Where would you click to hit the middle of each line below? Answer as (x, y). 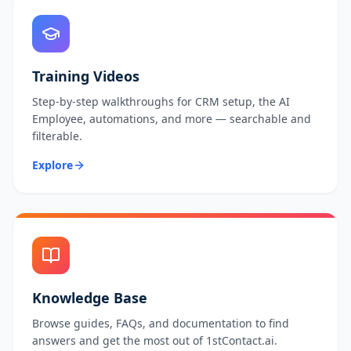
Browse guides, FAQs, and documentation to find (161, 323)
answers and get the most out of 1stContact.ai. (155, 340)
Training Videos (86, 76)
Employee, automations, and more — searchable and (172, 119)
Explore (52, 165)
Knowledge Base (90, 298)
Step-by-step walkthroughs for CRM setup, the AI (161, 101)
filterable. (57, 136)
